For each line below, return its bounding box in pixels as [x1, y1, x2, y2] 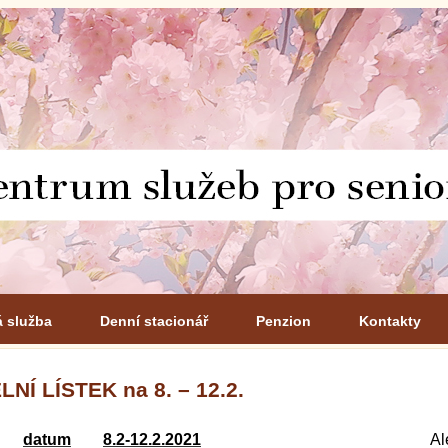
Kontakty [359, 313, 421, 329]
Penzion [256, 313, 311, 329]
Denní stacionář [100, 313, 208, 329]
